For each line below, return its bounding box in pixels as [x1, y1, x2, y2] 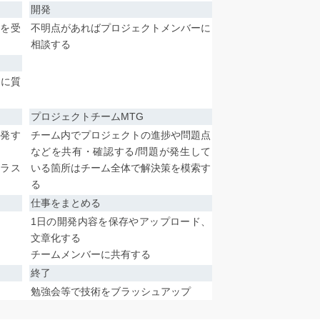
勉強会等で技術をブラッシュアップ [30, 286, 191, 298]
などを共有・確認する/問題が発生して [30, 146, 211, 158]
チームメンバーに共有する [30, 249, 151, 261]
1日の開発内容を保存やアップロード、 [30, 216, 211, 228]
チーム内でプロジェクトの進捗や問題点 [30, 129, 211, 141]
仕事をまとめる [30, 197, 101, 209]
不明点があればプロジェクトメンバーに [30, 22, 211, 34]
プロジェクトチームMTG [30, 111, 144, 123]
